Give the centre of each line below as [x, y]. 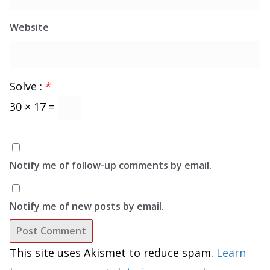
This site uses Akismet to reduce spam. [113, 253]
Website [29, 27]
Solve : [27, 86]
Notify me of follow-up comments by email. [111, 165]
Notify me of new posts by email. [87, 206]
